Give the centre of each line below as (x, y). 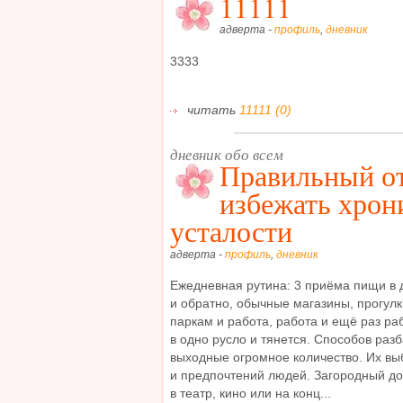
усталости (231, 232)
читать (211, 110)
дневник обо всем (227, 155)
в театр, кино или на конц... (251, 394)
